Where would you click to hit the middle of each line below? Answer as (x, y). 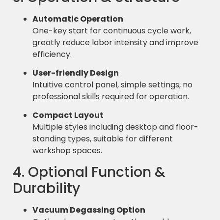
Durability (46, 188)
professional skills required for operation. (111, 97)
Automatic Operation (78, 19)
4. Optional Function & (89, 172)
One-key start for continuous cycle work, (112, 30)
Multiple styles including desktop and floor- (115, 127)
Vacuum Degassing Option (89, 210)
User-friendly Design (76, 73)
